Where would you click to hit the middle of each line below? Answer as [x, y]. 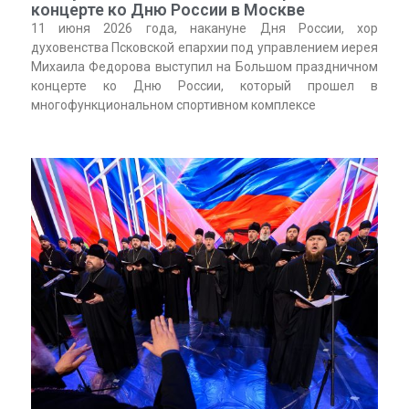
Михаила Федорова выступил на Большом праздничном [204, 66]
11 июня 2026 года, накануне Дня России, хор [204, 28]
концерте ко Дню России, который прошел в [204, 85]
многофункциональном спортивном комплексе [173, 105]
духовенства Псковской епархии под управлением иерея [204, 47]
